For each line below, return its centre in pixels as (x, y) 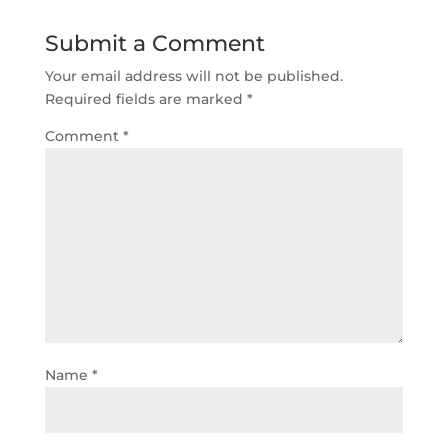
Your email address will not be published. (193, 76)
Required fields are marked (145, 99)
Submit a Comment (154, 43)
